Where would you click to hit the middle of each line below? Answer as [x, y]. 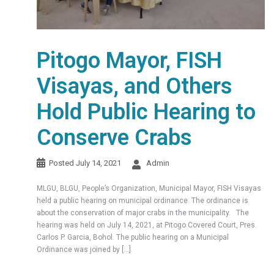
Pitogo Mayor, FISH [129, 60]
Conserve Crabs [114, 137]
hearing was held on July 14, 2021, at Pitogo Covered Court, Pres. [147, 225]
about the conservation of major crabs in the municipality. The [143, 213]
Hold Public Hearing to [146, 112]
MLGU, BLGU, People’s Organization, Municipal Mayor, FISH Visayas [149, 188]
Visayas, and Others [135, 86]
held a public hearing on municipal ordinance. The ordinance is [143, 200]
